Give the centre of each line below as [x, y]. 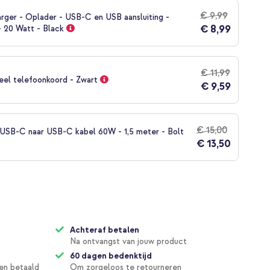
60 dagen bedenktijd [111, 256]
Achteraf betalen [105, 230]
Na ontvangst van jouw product [129, 242]
